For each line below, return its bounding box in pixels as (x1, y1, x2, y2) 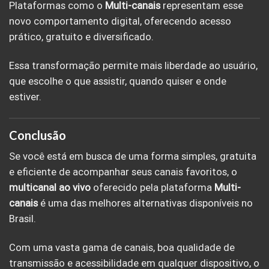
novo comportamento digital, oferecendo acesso (9, 16, 231, 28)
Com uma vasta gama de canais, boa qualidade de (9, 241, 235, 253)
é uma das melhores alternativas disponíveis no (38, 198, 253, 210)
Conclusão (9, 128, 66, 143)
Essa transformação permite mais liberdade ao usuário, (9, 59, 258, 71)
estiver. (9, 91, 41, 103)
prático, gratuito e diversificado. (9, 31, 154, 43)
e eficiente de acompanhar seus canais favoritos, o (9, 166, 237, 178)
